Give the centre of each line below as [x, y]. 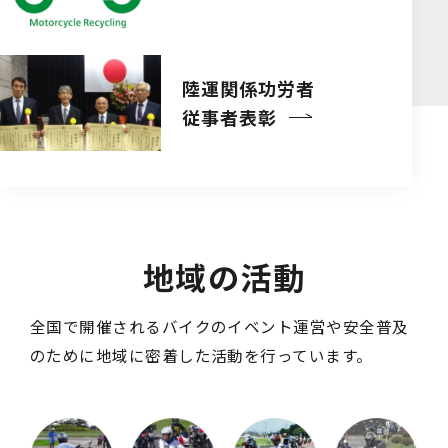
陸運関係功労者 [248, 87]
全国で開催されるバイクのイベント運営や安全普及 [219, 326]
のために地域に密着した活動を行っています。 [201, 355]
